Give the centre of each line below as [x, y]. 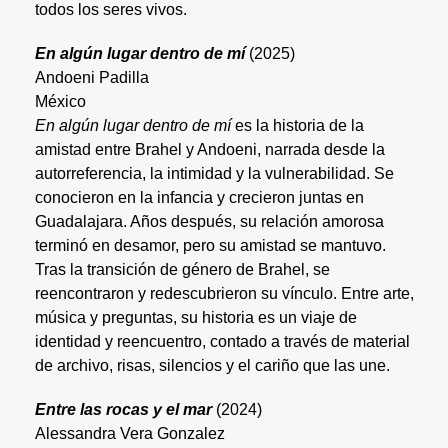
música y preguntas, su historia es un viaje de [195, 317]
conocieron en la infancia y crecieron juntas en [199, 197]
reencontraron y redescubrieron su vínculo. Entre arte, [224, 293]
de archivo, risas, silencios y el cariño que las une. [212, 365]
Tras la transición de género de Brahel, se [182, 269]
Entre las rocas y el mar [123, 409]
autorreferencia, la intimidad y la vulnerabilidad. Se [214, 173]
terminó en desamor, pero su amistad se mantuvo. [210, 245]
